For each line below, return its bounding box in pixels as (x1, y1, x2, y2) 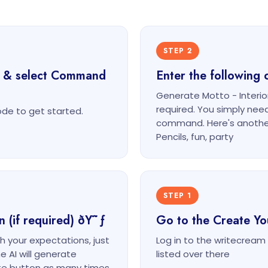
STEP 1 (163, 190, 191, 201)
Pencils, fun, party (156, 130, 233, 143)
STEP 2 (163, 45, 192, 56)
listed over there (156, 248, 230, 260)
